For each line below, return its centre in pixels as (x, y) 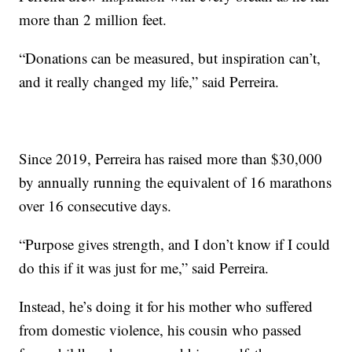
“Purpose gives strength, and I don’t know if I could (175, 244)
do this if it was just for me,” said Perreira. (144, 267)
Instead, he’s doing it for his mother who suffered (166, 306)
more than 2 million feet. (93, 19)
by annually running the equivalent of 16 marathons (176, 181)
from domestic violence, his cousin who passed (161, 329)
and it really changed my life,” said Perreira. (149, 81)
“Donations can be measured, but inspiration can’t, (170, 57)
